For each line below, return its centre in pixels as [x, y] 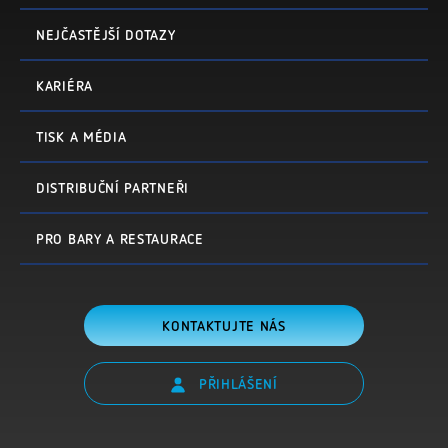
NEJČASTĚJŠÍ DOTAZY [106, 35]
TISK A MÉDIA [81, 137]
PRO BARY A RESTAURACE [120, 239]
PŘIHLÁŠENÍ [236, 384]
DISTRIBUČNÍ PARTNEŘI [112, 188]
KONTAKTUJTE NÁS [224, 326]
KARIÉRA [64, 86]
